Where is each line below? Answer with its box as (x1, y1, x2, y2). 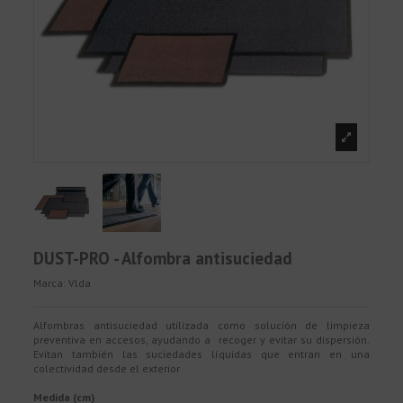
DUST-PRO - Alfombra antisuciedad (33, 246, 293, 269)
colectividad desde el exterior (33, 362, 181, 376)
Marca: (33, 276, 67, 291)
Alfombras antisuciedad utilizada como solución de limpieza (33, 318, 370, 333)
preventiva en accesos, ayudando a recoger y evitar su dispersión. (33, 333, 370, 347)
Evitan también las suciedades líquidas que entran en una (33, 347, 370, 362)
